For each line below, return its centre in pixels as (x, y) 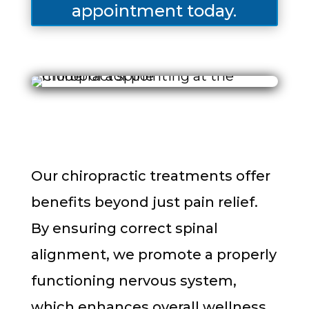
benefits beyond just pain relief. (144, 202)
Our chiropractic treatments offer (150, 176)
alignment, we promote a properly (153, 254)
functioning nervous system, (133, 280)
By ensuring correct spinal (124, 228)
